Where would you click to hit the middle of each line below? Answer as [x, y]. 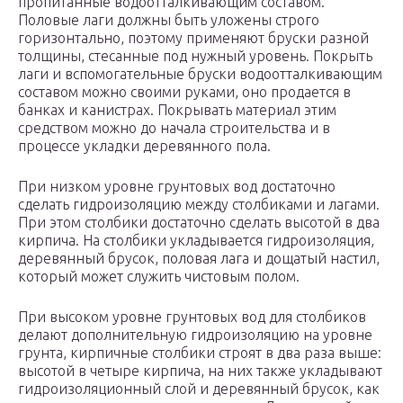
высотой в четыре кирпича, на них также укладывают [200, 371]
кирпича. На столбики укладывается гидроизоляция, [196, 241]
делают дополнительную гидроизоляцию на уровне [195, 335]
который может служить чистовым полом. [159, 277]
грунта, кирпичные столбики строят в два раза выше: [200, 353]
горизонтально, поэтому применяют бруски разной [193, 38]
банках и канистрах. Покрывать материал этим [177, 110]
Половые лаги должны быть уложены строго [169, 20]
